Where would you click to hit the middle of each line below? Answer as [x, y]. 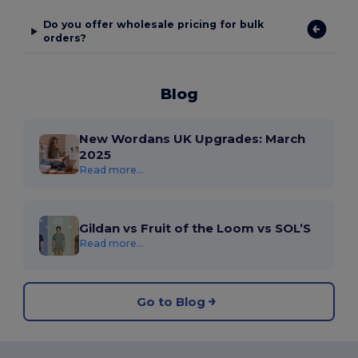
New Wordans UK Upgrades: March [193, 139]
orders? [64, 38]
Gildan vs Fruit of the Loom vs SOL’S [195, 229]
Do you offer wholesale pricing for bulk [153, 25]
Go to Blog [171, 301]
